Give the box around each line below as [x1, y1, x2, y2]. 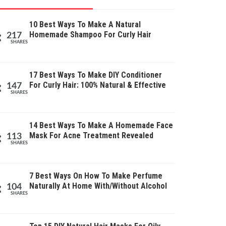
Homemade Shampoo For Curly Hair [29, 30, 151, 39]
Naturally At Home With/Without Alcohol [29, 181, 167, 191]
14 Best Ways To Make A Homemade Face [29, 121, 173, 130]
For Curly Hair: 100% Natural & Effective [29, 80, 166, 90]
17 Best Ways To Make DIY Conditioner [29, 70, 162, 80]
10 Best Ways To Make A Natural [29, 20, 141, 29]
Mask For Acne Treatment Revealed [29, 131, 153, 140]
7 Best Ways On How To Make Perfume [29, 171, 162, 181]
